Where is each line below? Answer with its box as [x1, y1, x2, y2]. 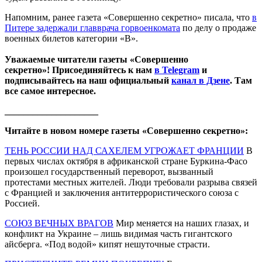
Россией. [5, 198, 40, 208]
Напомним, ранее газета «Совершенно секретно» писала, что [5, 12, 252, 22]
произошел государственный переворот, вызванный [5, 166, 213, 177]
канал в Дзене [171, 75, 230, 85]
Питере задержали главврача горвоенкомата [5, 22, 180, 33]
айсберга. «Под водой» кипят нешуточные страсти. [5, 239, 210, 249]
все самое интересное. [5, 85, 98, 96]
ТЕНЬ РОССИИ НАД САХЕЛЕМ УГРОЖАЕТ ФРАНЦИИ [5, 145, 244, 156]
